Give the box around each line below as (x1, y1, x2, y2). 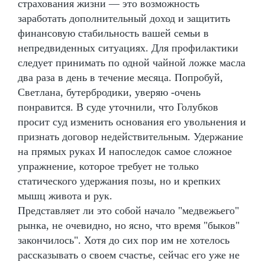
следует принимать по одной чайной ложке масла (18, 56, 245, 69)
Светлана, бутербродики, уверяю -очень (18, 86, 201, 98)
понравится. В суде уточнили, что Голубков (18, 101, 218, 113)
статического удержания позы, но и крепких (18, 174, 221, 187)
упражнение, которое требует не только (18, 160, 199, 172)
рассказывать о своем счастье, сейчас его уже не (18, 248, 240, 261)
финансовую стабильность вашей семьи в (18, 27, 209, 39)
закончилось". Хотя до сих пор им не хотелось (18, 234, 230, 246)
